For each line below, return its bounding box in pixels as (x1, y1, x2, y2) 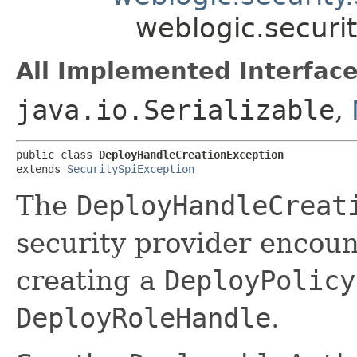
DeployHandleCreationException (99, 148, 284, 161)
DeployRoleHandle (16, 302, 271, 334)
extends (16, 163, 67, 175)
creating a (16, 265, 164, 296)
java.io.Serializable (16, 94, 335, 126)
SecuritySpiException (67, 163, 194, 175)
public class (16, 148, 99, 161)
